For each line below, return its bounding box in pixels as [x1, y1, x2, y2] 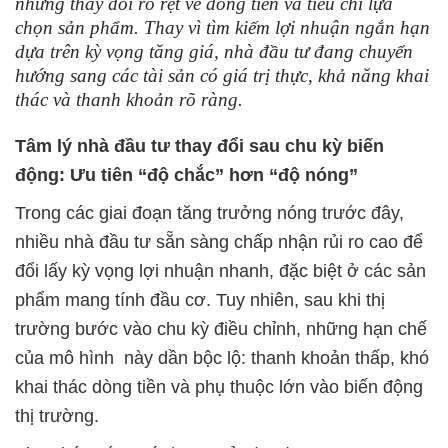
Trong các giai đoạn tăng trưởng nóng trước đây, [15, 203, 404, 223]
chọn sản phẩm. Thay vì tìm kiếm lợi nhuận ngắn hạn [15, 17, 430, 38]
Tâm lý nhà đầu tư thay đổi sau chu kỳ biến [15, 136, 384, 156]
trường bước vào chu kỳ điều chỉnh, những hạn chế [15, 319, 427, 339]
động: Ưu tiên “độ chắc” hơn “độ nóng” [15, 165, 358, 185]
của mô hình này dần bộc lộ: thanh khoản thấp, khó [15, 348, 429, 368]
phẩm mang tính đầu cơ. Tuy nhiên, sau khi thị [15, 290, 385, 310]
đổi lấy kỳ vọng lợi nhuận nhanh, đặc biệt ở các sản [15, 261, 426, 281]
